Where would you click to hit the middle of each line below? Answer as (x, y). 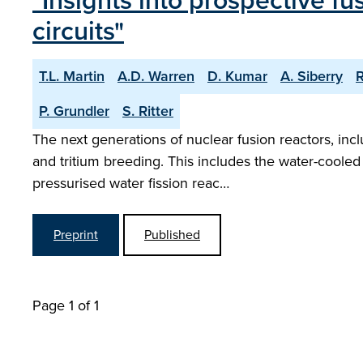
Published (172, 235)
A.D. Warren (156, 76)
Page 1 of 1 (66, 305)
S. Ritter (148, 111)
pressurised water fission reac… (131, 183)
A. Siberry (312, 76)
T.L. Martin (72, 76)
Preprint (76, 235)
